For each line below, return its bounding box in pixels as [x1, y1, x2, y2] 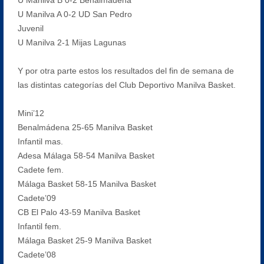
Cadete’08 [17, 249, 56, 259]
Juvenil [17, 23, 44, 33]
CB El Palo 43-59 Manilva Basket [17, 207, 140, 217]
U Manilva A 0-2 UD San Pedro [17, 9, 132, 19]
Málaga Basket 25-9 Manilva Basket [17, 235, 151, 245]
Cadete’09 [17, 193, 56, 203]
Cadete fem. [17, 164, 64, 174]
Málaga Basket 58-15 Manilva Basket [17, 179, 156, 189]
